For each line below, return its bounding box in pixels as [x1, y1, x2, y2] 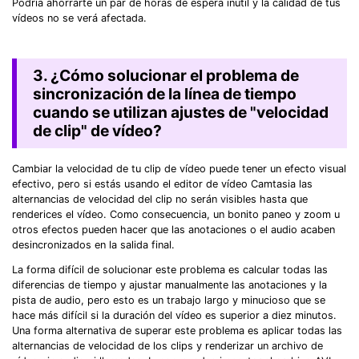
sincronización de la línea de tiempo [32, 83, 296, 103]
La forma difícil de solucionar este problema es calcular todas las [12, 264, 328, 276]
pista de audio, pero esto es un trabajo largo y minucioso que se [12, 294, 325, 307]
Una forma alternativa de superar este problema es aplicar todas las [12, 325, 342, 337]
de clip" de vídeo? [32, 120, 162, 140]
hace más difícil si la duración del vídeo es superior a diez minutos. [12, 309, 337, 322]
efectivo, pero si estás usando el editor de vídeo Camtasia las [12, 177, 313, 190]
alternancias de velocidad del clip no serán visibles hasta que [12, 192, 308, 205]
